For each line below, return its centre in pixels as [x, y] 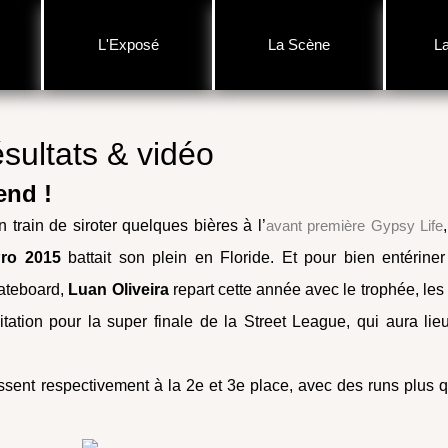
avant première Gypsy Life [354, 225]
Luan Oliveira [118, 289]
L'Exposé [128, 44]
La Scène [298, 44]
